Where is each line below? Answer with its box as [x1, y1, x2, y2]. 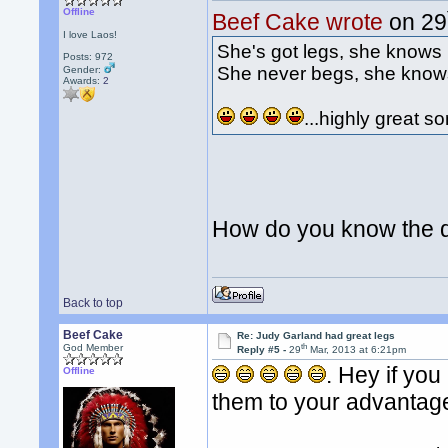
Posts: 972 [63, 51, 114, 62]
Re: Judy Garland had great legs [237, 330, 396, 341]
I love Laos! [63, 29, 118, 40]
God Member [63, 342, 124, 353]
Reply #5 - [237, 344, 290, 356]
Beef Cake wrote [212, 9, 384, 36]
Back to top [63, 296, 124, 310]
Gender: [63, 64, 105, 75]
